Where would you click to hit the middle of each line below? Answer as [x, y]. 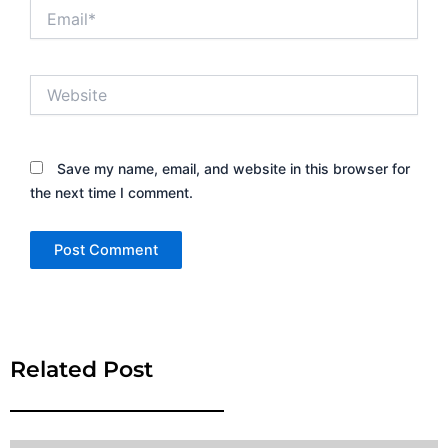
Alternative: [67, 280]
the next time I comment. [111, 193]
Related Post [81, 370]
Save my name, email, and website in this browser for [233, 169]
